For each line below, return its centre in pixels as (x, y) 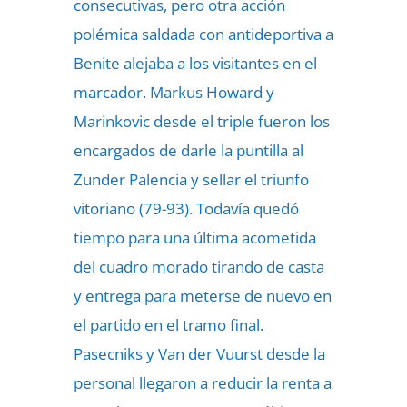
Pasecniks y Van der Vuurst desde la (199, 354)
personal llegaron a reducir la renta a (202, 383)
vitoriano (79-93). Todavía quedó (186, 208)
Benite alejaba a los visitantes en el (195, 63)
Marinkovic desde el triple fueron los (201, 121)
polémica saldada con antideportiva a (203, 34)
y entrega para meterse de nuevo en (202, 296)
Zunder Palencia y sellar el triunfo (191, 179)
